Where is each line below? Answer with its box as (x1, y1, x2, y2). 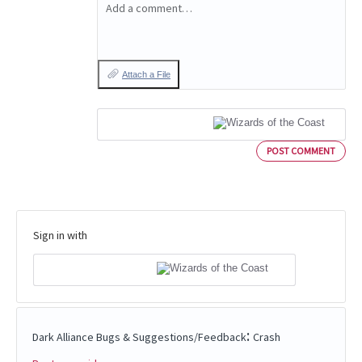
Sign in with (33, 227, 87, 242)
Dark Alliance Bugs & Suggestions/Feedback (32, 330, 246, 345)
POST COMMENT (267, 144, 335, 157)
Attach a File (122, 69, 170, 79)
